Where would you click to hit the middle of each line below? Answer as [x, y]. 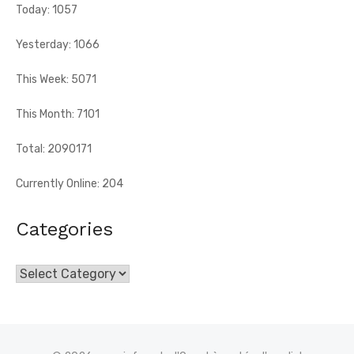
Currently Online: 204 [70, 183]
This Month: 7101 [58, 114]
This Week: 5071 [56, 79]
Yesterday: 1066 [58, 44]
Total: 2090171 [54, 149]
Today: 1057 [47, 9]
